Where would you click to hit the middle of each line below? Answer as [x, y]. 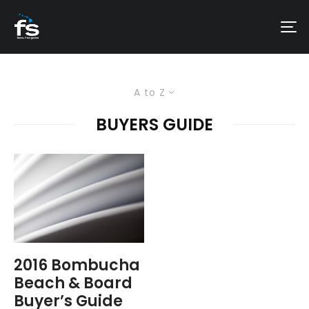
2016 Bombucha [77, 265]
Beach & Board [73, 283]
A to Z [149, 92]
